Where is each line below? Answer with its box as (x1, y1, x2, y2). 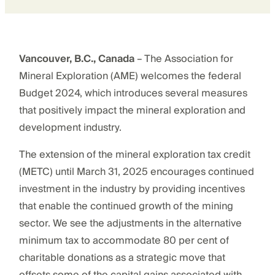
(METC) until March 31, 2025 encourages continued (18, 163, 254, 180)
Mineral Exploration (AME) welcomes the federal (18, 67, 241, 85)
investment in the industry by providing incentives (18, 180, 245, 198)
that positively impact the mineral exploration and (18, 101, 246, 119)
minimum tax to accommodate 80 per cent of (18, 231, 229, 249)
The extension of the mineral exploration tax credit (18, 145, 250, 163)
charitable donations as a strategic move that (18, 249, 225, 266)
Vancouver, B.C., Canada (18, 50, 134, 68)
